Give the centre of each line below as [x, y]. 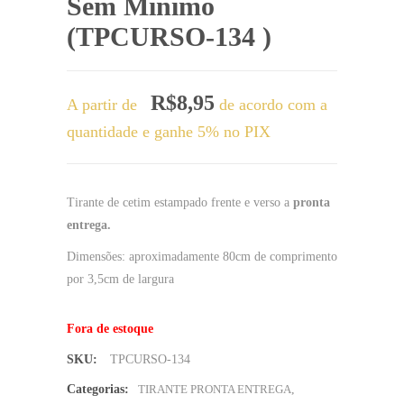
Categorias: [98, 389]
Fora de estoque [110, 328]
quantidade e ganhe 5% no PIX [169, 131]
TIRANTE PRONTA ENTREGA [215, 389]
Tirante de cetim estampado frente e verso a [180, 202]
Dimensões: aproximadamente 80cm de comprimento [202, 256]
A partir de [104, 104]
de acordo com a [271, 104]
